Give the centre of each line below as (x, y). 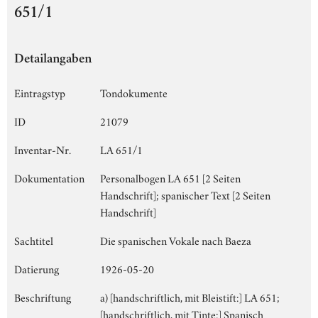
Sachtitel (34, 240)
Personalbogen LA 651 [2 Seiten (170, 177)
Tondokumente (134, 92)
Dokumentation (49, 177)
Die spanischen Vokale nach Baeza (176, 240)
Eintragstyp (40, 92)
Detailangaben (53, 60)
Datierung (37, 268)
